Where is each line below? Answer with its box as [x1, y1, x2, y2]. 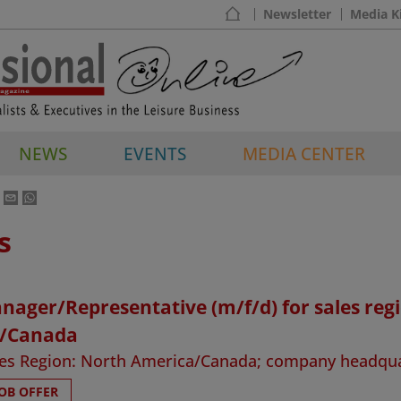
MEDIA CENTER [243, 141, 365, 165]
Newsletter [263, 4, 331, 22]
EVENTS [124, 141, 186, 165]
